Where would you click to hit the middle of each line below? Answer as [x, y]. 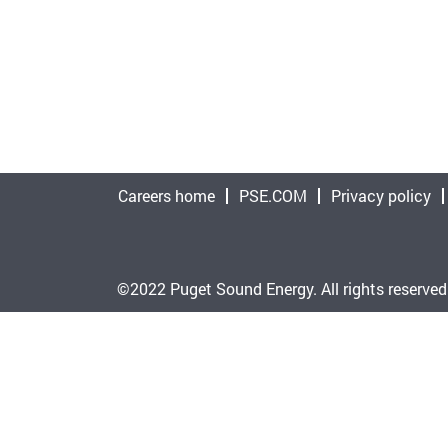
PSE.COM [273, 195]
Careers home [166, 195]
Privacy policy [381, 195]
